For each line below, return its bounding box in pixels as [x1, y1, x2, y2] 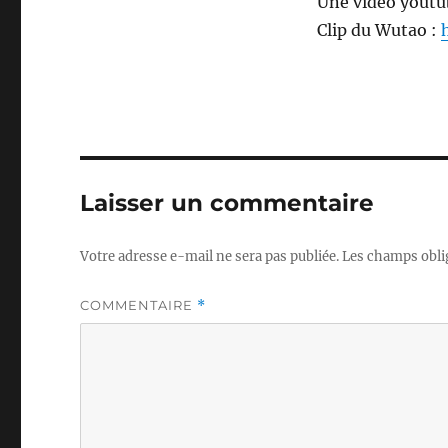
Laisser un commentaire [80, 188, 375, 217]
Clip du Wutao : [316, 19, 441, 40]
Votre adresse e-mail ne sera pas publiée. [80, 247, 340, 265]
